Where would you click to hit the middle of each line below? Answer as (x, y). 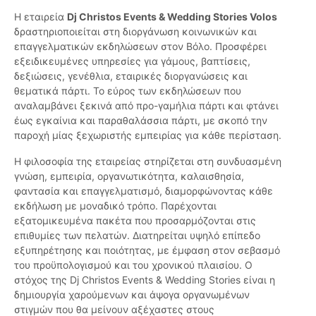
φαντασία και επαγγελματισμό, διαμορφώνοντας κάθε (144, 191)
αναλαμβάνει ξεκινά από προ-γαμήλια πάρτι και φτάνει (146, 106)
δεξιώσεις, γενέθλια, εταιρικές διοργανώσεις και (131, 76)
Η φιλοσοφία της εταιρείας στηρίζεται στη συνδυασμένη (148, 162)
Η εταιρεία (41, 17)
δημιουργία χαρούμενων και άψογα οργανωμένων (132, 295)
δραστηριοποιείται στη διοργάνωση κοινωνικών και (135, 32)
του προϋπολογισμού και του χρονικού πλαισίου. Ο (133, 265)
